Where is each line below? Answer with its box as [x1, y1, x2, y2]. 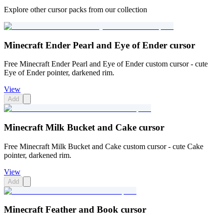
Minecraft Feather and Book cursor [4, 204, 146, 215]
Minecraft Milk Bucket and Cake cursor [4, 122, 164, 132]
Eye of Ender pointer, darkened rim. [4, 68, 114, 77]
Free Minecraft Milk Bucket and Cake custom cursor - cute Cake [4, 142, 203, 151]
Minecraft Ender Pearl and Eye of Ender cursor [4, 40, 195, 50]
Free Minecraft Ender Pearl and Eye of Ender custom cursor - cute [4, 60, 208, 68]
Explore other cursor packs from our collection [4, 5, 147, 14]
